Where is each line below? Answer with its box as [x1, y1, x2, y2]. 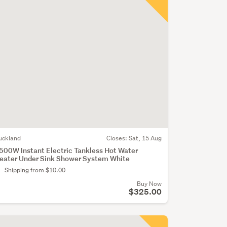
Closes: [106, 134, 129, 143]
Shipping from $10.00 [4, 166, 65, 175]
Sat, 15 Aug [128, 134, 162, 143]
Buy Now [136, 179, 162, 188]
